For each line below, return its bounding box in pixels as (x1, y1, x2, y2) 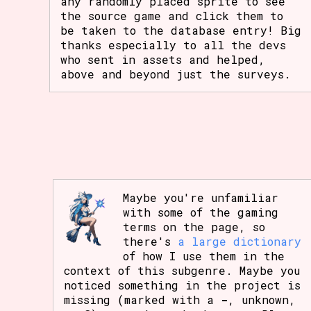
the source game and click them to (60, 8, 284, 24)
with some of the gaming (123, 205, 279, 220)
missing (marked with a (64, 292, 221, 308)
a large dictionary (178, 234, 302, 249)
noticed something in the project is (64, 278, 301, 293)
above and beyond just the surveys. (60, 67, 292, 82)
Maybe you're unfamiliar (123, 190, 279, 205)
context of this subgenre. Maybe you (64, 263, 301, 278)
